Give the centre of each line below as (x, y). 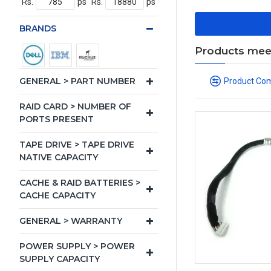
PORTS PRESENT (57, 119)
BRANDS (38, 28)
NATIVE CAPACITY (59, 157)
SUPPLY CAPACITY (60, 259)
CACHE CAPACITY (57, 195)
